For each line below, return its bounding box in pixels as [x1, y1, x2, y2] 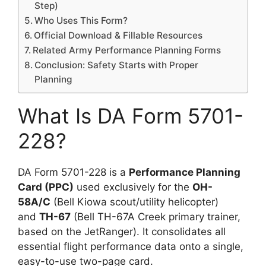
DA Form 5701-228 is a [18, 166, 129, 178]
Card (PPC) [18, 180, 74, 193]
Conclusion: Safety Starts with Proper [34, 59, 199, 71]
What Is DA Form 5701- [18, 103, 243, 128]
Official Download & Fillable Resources [34, 29, 203, 41]
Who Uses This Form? [34, 14, 128, 26]
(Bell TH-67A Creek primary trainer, [71, 210, 240, 223]
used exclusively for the [74, 180, 192, 193]
